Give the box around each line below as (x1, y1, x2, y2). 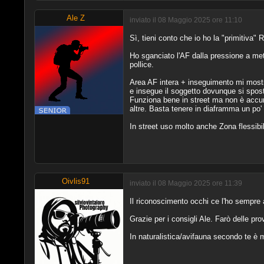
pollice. (129, 60, 154, 69)
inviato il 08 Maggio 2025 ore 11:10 (129, 16, 242, 24)
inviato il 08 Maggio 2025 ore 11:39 (129, 179, 242, 187)
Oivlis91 (62, 176, 90, 186)
